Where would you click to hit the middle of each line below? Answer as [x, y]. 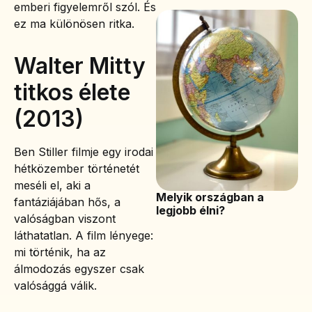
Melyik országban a [210, 197]
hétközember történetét [77, 169]
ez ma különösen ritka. [74, 24]
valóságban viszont [65, 219]
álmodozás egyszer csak [79, 269]
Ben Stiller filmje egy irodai [84, 152]
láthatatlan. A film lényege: [84, 236]
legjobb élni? [190, 210]
